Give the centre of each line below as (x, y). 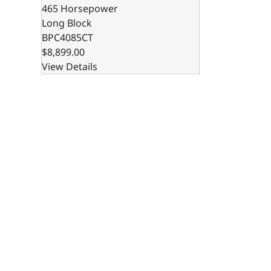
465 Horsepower (80, 8)
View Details (69, 66)
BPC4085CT (67, 37)
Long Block (67, 23)
